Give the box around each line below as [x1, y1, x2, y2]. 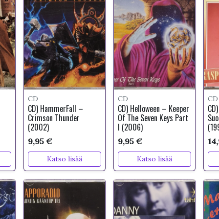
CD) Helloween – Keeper [117, 103, 189, 114]
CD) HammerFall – [28, 103, 84, 114]
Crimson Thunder [28, 112, 80, 124]
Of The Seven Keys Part [117, 112, 188, 124]
